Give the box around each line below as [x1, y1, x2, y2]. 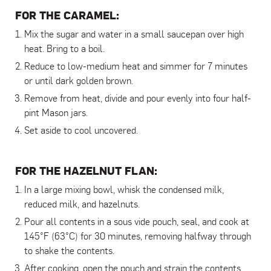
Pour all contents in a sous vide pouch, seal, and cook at [24, 217, 249, 227]
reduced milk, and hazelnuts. [24, 200, 140, 210]
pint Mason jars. [24, 108, 88, 119]
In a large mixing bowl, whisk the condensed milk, [24, 185, 224, 195]
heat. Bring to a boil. [24, 44, 105, 54]
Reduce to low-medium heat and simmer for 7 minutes [24, 62, 247, 72]
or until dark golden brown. [24, 76, 133, 87]
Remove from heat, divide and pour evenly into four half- [24, 94, 251, 104]
